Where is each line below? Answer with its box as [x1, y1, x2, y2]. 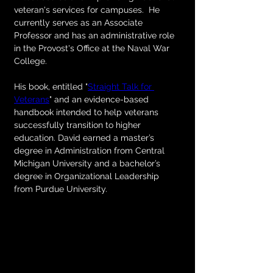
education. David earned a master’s [14, 133, 157, 143]
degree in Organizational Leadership [14, 171, 161, 181]
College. [14, 56, 49, 66]
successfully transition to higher [14, 120, 143, 130]
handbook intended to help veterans [14, 107, 161, 117]
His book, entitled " [14, 82, 88, 91]
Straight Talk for [88, 82, 154, 91]
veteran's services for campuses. [14, 5, 146, 15]
